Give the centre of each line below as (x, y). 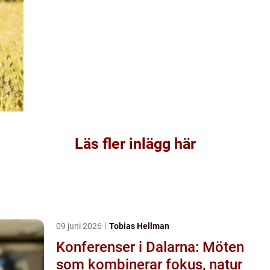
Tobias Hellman (139, 226)
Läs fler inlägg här (135, 143)
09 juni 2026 (80, 226)
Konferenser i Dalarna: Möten (150, 247)
